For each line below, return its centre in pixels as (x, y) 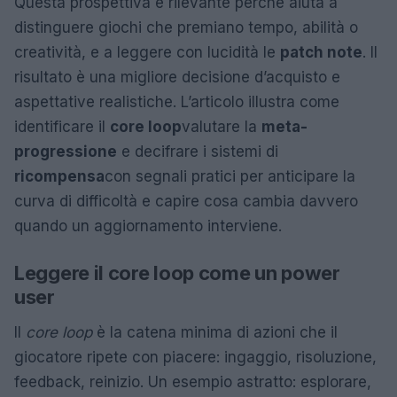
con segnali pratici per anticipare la (230, 176)
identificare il (62, 127)
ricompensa (59, 176)
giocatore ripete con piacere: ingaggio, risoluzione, (195, 357)
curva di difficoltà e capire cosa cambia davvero (186, 201)
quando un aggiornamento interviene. (148, 226)
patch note (321, 52)
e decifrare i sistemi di (198, 152)
